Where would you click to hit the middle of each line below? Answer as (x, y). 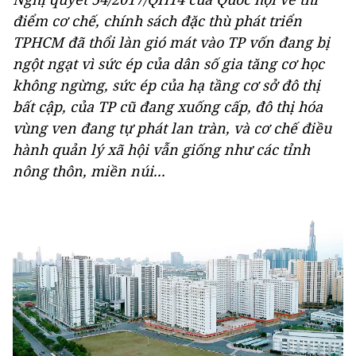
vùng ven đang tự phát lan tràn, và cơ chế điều (172, 128)
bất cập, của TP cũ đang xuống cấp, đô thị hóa (168, 106)
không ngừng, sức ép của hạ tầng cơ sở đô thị (166, 85)
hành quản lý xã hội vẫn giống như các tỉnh (161, 149)
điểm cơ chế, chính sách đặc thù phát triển (157, 21)
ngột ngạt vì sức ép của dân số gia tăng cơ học (168, 64)
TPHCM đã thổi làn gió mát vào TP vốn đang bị (171, 42)
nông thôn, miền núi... (89, 171)
